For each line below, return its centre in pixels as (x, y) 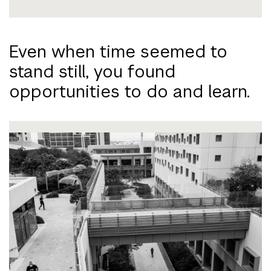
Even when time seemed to (118, 51)
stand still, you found (92, 71)
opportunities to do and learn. (129, 91)
